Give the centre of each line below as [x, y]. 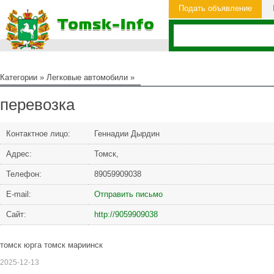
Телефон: [24, 174]
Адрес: [19, 154]
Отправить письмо [128, 194]
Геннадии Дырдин [127, 134]
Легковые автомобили [87, 77]
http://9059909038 [126, 214]
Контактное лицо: [38, 134]
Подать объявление [215, 8]
